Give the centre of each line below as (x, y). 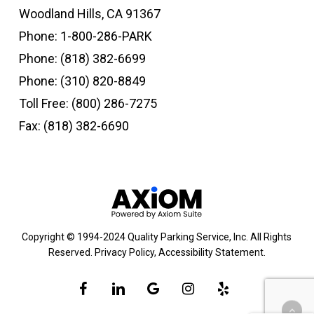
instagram (205, 287)
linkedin (127, 287)
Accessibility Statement (211, 252)
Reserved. (71, 252)
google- (164, 287)
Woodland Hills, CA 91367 (89, 14)
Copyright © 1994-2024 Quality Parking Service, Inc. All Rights (157, 237)
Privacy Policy (124, 252)
